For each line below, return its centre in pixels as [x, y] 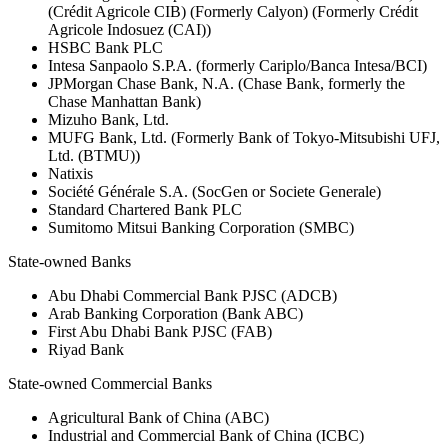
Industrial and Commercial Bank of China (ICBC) [206, 436]
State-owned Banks [69, 262]
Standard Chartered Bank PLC [145, 210]
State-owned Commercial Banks [110, 384]
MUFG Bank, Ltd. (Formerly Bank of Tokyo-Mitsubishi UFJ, [244, 138]
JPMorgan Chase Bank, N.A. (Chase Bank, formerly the [226, 84]
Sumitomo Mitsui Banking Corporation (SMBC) [201, 228]
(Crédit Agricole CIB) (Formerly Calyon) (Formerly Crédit [233, 12]
